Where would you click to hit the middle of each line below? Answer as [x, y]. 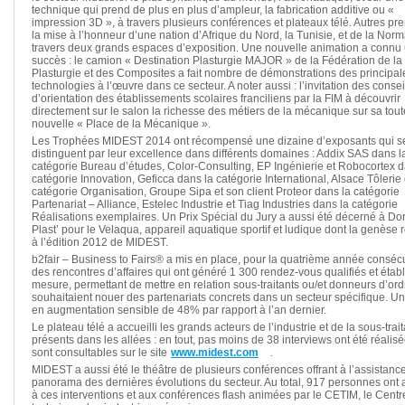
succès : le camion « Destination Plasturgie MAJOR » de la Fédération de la [217, 61]
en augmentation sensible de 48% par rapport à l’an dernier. [179, 310]
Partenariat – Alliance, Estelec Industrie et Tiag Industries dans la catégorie [215, 204]
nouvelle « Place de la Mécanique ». [121, 124]
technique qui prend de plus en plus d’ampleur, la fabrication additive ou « [213, 10]
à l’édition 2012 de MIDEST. [100, 242]
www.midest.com [215, 353]
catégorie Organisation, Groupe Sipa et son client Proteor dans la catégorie [216, 192]
